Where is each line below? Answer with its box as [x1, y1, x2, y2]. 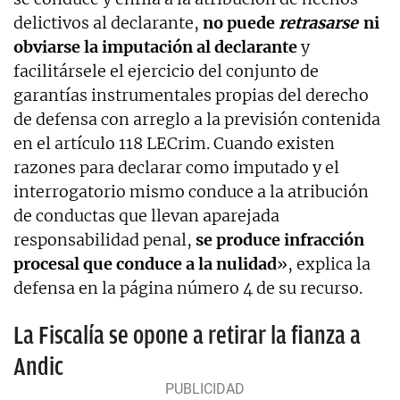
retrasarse [279, 12, 358, 33]
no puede [203, 12, 279, 33]
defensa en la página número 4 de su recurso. [13, 277, 362, 298]
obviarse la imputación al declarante [13, 36, 297, 57]
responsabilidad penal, [13, 229, 196, 250]
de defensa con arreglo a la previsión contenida [13, 108, 380, 129]
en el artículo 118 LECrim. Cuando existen [13, 132, 335, 154]
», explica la [277, 253, 371, 274]
